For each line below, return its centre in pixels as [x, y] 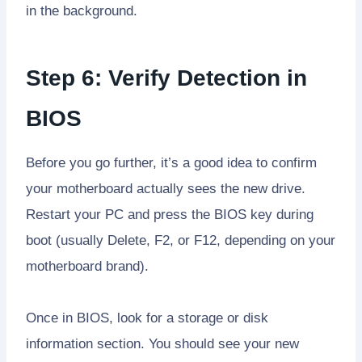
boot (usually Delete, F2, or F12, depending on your [181, 240]
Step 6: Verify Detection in [166, 78]
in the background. [82, 11]
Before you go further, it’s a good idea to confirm [171, 162]
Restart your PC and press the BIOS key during [170, 214]
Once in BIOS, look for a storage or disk [147, 318]
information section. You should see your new [162, 343]
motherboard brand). [87, 266]
